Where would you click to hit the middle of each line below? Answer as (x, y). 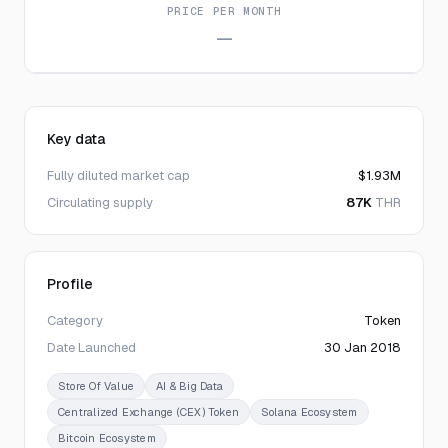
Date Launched (91, 347)
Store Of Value (96, 386)
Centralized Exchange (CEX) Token (149, 412)
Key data (76, 139)
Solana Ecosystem (309, 412)
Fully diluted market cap (118, 175)
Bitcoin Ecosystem (107, 438)
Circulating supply (100, 202)
